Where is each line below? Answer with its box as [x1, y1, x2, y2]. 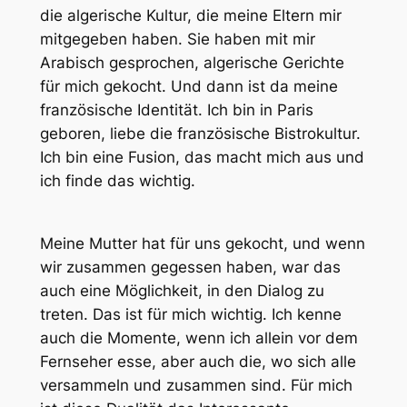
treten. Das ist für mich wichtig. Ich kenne [39, 305, 342, 324]
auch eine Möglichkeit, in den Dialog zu [39, 282, 324, 301]
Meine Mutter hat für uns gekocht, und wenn [39, 234, 365, 253]
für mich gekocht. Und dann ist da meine [39, 77, 338, 96]
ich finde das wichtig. [39, 172, 195, 191]
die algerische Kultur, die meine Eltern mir [39, 6, 342, 25]
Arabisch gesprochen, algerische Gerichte [39, 54, 344, 73]
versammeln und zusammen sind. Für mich [39, 376, 352, 395]
